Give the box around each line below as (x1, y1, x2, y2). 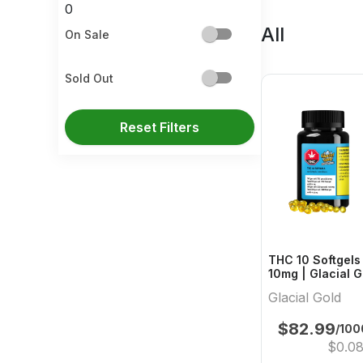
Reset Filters (120, 119, 199, 135)
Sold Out (65, 70, 113, 85)
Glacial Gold (268, 289, 341, 306)
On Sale (65, 27, 109, 41)
